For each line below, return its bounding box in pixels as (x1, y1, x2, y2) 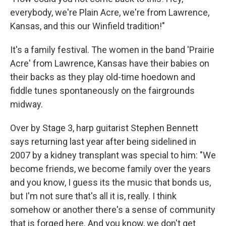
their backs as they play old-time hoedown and (10, 71, 195, 82)
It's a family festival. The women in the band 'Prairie (10, 44, 214, 55)
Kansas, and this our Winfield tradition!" (10, 20, 165, 31)
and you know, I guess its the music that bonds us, (10, 177, 211, 188)
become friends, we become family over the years (10, 163, 211, 174)
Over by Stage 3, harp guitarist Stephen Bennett (10, 122, 198, 133)
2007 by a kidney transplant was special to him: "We (10, 149, 216, 160)
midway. (10, 98, 43, 109)
